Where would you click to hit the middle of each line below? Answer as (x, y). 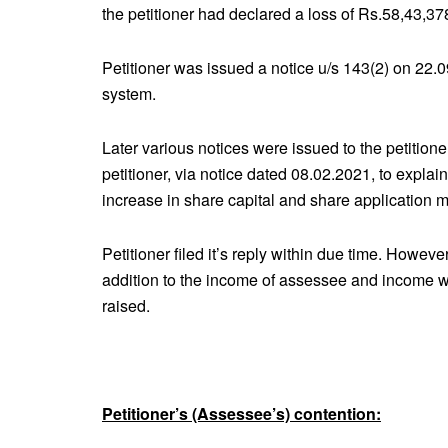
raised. (126, 305)
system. (129, 93)
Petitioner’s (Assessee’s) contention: (241, 413)
